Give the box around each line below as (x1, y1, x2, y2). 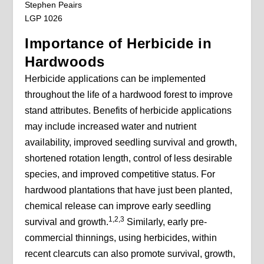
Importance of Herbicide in (25, 35, 212, 51)
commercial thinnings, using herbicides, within (25, 232, 217, 243)
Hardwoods (25, 53, 105, 70)
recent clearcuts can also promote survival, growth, (25, 248, 236, 259)
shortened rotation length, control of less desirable (25, 153, 233, 163)
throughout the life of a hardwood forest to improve (25, 89, 233, 100)
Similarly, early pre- (124, 216, 207, 227)
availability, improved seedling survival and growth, (25, 137, 237, 147)
